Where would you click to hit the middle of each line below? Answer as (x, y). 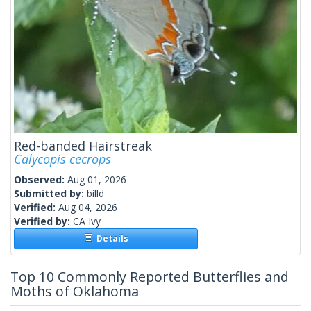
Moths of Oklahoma (75, 291)
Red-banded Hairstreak (83, 145)
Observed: (41, 179)
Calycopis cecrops (62, 159)
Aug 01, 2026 (97, 179)
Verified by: (43, 221)
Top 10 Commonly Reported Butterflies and (150, 276)
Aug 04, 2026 (88, 207)
